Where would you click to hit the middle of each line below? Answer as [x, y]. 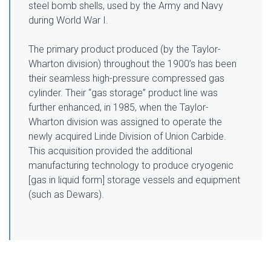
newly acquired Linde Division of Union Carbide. [127, 136]
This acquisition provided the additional [110, 151]
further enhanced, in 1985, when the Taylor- [119, 107]
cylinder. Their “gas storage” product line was [123, 93]
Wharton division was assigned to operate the [125, 122]
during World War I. [68, 20]
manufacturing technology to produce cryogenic [131, 165]
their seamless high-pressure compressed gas [126, 78]
